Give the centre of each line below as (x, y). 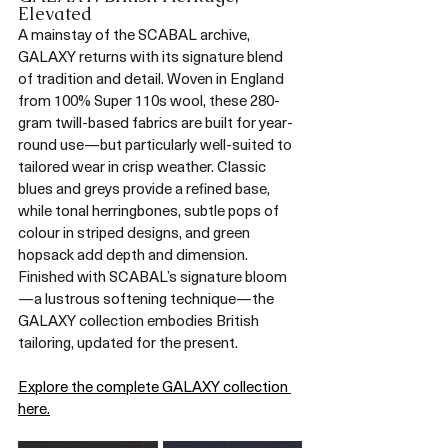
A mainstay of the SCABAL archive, (135, 34)
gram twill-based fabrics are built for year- (155, 122)
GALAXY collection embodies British (140, 320)
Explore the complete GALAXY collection (154, 386)
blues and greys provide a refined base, (145, 188)
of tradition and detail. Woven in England (152, 78)
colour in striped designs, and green (135, 232)
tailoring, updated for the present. (128, 342)
